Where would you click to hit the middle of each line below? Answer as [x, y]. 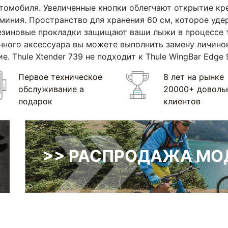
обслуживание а [51, 89]
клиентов [182, 102]
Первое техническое [60, 77]
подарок [35, 102]
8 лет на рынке [193, 77]
